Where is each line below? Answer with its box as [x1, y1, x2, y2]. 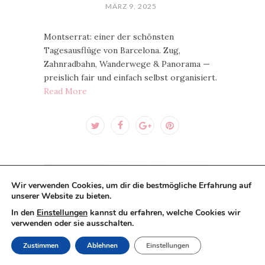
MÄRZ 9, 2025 [105, 2, 157, 11]
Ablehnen [87, 241, 118, 250]
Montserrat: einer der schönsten [44, 31, 174, 42]
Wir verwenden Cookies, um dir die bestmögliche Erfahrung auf [11, 180, 251, 191]
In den [11, 207, 37, 218]
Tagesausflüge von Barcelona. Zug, [44, 45, 180, 56]
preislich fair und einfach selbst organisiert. [44, 72, 217, 83]
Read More [44, 86, 87, 96]
